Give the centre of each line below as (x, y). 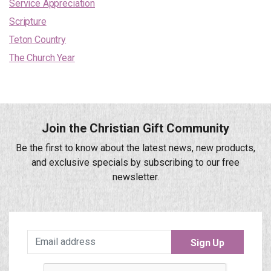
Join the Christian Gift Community (135, 128)
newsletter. (135, 177)
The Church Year (42, 57)
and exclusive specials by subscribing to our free (135, 162)
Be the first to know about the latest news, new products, (135, 148)
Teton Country (38, 39)
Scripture (28, 21)
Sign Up (207, 243)
